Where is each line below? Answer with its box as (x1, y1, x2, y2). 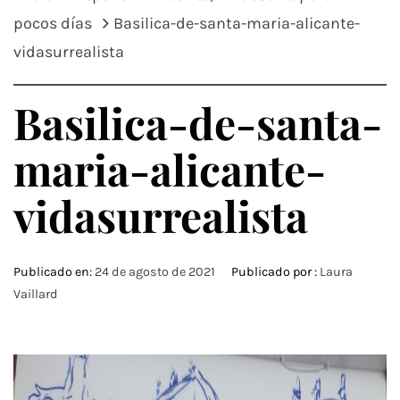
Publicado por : (229, 264, 320, 279)
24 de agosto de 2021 (95, 264, 215, 279)
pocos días (13, 13, 92, 33)
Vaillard (13, 287, 58, 302)
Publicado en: (13, 264, 95, 279)
